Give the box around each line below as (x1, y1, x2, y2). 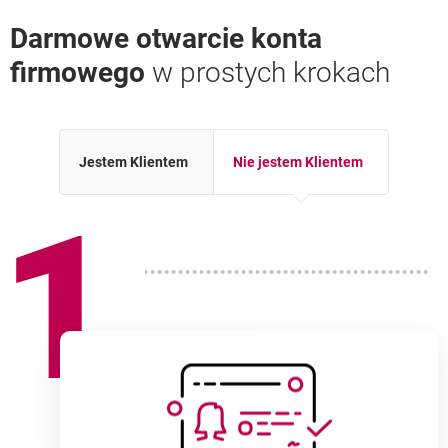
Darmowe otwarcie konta (10, 22, 322, 55)
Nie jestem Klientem (233, 154, 363, 170)
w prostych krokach (145, 56, 390, 89)
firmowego (10, 56, 145, 89)
